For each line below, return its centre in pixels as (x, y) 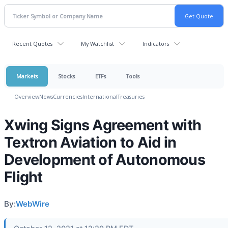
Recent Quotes (32, 44)
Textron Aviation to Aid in (90, 142)
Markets (27, 76)
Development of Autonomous (105, 160)
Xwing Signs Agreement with (103, 125)
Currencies (68, 96)
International (100, 96)
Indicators (156, 44)
